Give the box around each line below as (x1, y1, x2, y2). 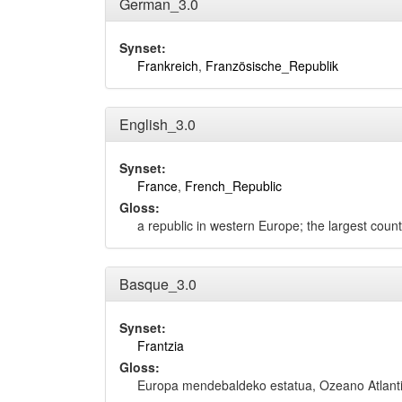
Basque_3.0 (119, 274, 197, 294)
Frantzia (137, 336, 184, 354)
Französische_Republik (205, 57, 338, 74)
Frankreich (137, 57, 198, 74)
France (137, 177, 178, 195)
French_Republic (185, 177, 282, 195)
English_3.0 (119, 114, 196, 135)
